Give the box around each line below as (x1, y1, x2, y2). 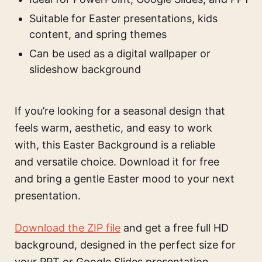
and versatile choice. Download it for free (15, 156, 219, 168)
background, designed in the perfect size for (15, 239, 236, 251)
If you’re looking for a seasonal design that (15, 105, 225, 118)
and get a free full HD (120, 222, 229, 235)
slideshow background (29, 63, 141, 76)
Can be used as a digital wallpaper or (29, 47, 211, 60)
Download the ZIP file (15, 222, 120, 235)
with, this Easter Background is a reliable (15, 139, 215, 151)
